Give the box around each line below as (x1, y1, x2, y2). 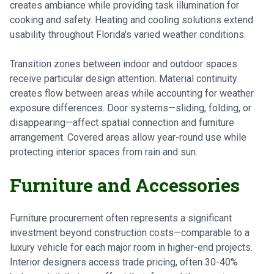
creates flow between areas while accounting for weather (10, 87, 254, 99)
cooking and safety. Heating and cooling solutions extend (10, 14, 253, 26)
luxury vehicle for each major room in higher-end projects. (10, 242, 253, 253)
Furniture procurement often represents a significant (10, 212, 232, 224)
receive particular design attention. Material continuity (10, 73, 237, 84)
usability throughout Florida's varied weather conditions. (10, 29, 246, 40)
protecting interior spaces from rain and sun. (10, 146, 198, 158)
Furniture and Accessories (10, 173, 240, 197)
